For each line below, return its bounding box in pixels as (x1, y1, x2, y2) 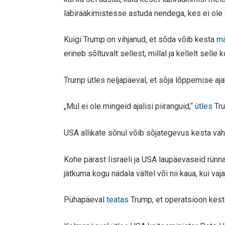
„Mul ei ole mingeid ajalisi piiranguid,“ (64, 101, 195, 111)
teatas (106, 195, 131, 205)
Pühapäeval (64, 195, 107, 205)
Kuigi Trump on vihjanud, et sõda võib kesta (64, 35, 217, 45)
